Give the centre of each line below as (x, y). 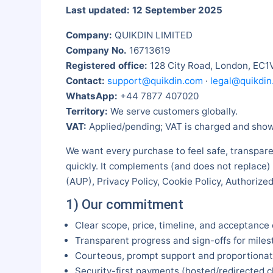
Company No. (96, 50)
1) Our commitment (124, 204)
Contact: (85, 80)
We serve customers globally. (172, 111)
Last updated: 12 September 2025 (144, 10)
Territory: (87, 111)
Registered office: (106, 65)
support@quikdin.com (155, 80)
